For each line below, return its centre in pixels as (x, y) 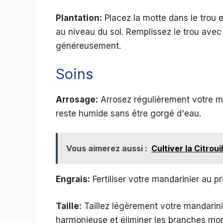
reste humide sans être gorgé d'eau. (128, 113)
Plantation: (79, 18)
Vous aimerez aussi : (107, 149)
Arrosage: (77, 99)
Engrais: (73, 179)
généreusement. (88, 46)
